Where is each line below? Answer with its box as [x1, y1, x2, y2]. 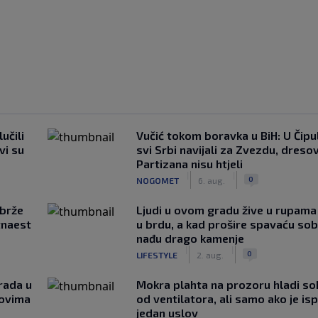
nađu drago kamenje [136, 231, 244, 245]
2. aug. [196, 249, 224, 260]
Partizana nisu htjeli [136, 157, 243, 170]
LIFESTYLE [136, 249, 177, 260]
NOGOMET [136, 175, 179, 185]
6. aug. [197, 175, 225, 185]
